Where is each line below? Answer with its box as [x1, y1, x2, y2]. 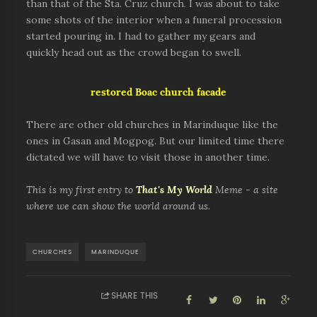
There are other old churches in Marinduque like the [26, 120, 279, 129]
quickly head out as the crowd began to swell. [26, 47, 242, 57]
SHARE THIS [111, 292, 158, 300]
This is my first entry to [26, 185, 137, 195]
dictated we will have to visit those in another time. [26, 152, 270, 162]
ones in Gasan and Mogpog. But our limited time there [26, 136, 285, 146]
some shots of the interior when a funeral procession [26, 15, 282, 25]
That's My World [136, 185, 213, 195]
